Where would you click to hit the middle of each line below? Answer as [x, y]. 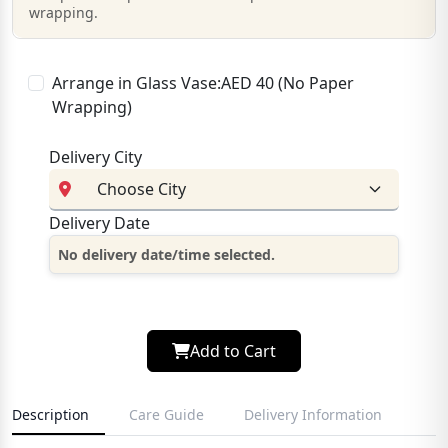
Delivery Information [313, 414]
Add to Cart [233, 350]
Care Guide [166, 414]
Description [50, 414]
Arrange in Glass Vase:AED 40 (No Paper [203, 82]
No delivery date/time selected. [166, 254]
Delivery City [95, 156]
